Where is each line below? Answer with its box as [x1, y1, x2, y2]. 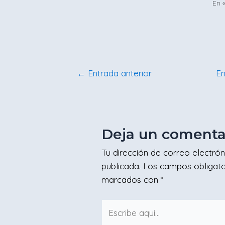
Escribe [101, 200, 130, 211]
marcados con [101, 174, 161, 185]
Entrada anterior [85, 68, 152, 78]
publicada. [101, 161, 141, 171]
